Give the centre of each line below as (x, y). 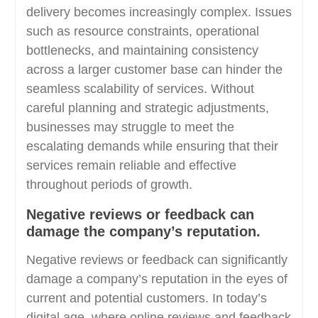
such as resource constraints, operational (142, 31)
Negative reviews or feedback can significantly (157, 260)
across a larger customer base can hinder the (154, 70)
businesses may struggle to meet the (130, 127)
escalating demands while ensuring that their (152, 146)
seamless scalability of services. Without (140, 89)
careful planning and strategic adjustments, (147, 108)
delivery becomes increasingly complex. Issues (159, 12)
